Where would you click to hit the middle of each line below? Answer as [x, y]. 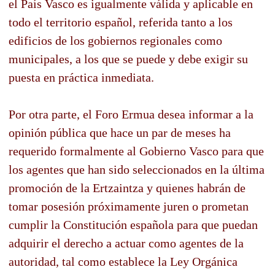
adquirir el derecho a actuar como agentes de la [126, 243]
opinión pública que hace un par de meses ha [120, 132]
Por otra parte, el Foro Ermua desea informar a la [131, 114]
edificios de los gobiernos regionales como [115, 40]
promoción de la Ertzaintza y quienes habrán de [127, 188]
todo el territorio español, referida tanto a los [121, 22]
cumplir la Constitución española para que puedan [133, 224]
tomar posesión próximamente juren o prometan [129, 206]
